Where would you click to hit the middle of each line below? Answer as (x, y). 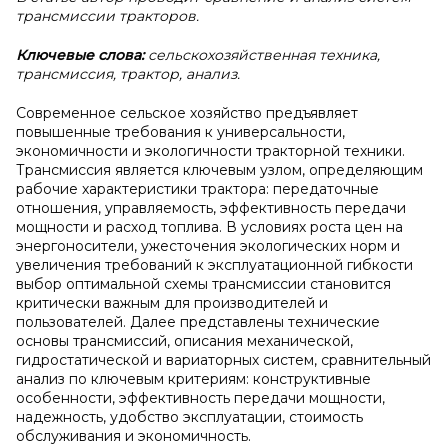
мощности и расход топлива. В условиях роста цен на (209, 227)
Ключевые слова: (82, 55)
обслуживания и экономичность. (133, 436)
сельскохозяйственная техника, (264, 55)
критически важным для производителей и (172, 303)
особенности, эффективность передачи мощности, (200, 398)
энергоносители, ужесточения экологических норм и (208, 246)
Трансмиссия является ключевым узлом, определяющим (219, 170)
